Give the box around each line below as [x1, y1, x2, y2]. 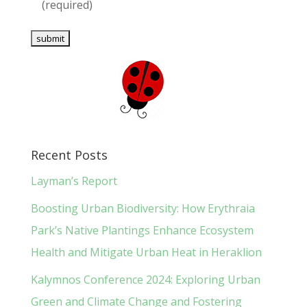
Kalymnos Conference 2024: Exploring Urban [30, 272, 260, 287]
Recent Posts [30, 147, 108, 163]
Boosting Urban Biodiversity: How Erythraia [30, 201, 255, 216]
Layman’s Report [30, 173, 117, 188]
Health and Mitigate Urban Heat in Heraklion [30, 245, 262, 260]
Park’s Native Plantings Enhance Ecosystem [30, 223, 254, 238]
